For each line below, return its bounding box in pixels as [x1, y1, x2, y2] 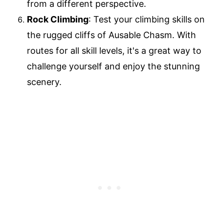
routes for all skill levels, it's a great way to [27, 45, 201, 56]
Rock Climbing [27, 14, 88, 24]
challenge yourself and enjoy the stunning [27, 61, 200, 71]
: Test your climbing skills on [88, 14, 205, 24]
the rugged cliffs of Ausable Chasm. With [27, 29, 196, 40]
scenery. [27, 76, 62, 87]
